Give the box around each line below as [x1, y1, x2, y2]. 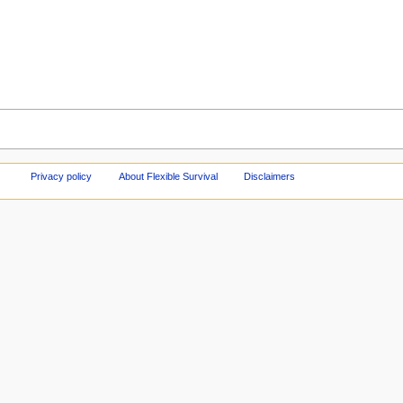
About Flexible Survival [118, 170, 218, 182]
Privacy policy [30, 170, 92, 182]
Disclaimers [244, 170, 296, 182]
